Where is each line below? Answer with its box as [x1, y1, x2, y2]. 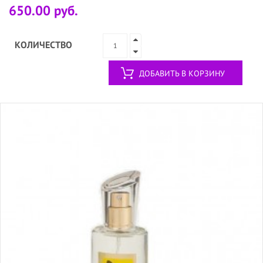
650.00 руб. [9, 1, 78, 19]
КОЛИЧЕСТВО [15, 38, 72, 50]
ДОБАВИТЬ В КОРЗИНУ [139, 68, 225, 79]
